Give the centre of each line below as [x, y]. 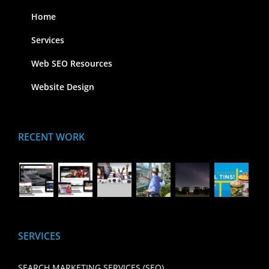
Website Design [63, 87]
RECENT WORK [51, 137]
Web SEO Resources [72, 64]
